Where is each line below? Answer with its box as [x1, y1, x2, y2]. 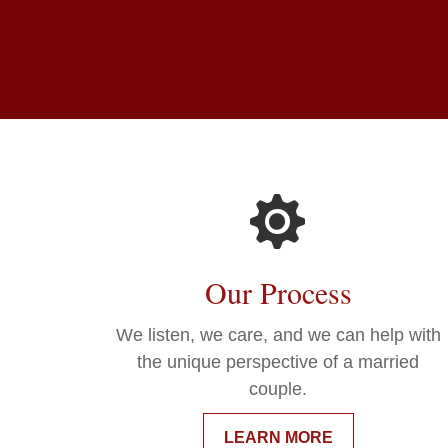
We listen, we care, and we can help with [115, 325, 441, 346]
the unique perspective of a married [137, 352, 420, 373]
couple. [249, 379, 308, 400]
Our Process [204, 272, 352, 313]
